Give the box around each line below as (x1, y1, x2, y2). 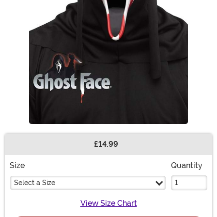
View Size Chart (80, 199, 137, 208)
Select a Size (14, 179, 55, 187)
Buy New (9, 144, 43, 154)
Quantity (171, 161, 202, 170)
